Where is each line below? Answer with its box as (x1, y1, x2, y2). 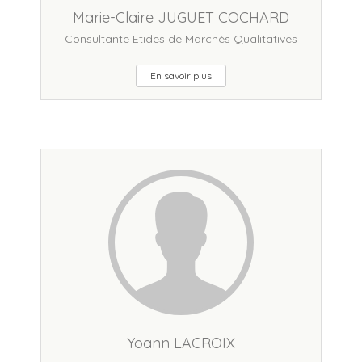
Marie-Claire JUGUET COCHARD (73, 8, 289, 27)
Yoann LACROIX (127, 334, 235, 352)
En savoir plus (150, 69, 212, 82)
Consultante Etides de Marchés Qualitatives (65, 32, 297, 46)
